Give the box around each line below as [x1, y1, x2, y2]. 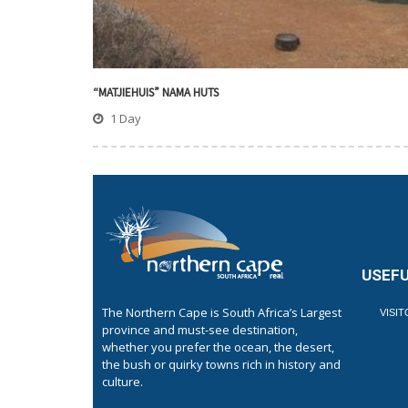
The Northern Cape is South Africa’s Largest [102, 304, 342, 321]
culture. [102, 373, 143, 391]
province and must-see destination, [102, 321, 298, 339]
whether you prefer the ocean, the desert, [102, 339, 334, 356]
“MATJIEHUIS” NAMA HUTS [93, 85, 219, 101]
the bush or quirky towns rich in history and [102, 356, 341, 373]
